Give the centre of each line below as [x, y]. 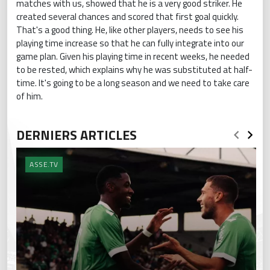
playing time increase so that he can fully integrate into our [130, 43]
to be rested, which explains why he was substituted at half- [134, 69]
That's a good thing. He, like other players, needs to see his [130, 30]
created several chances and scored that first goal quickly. [127, 16]
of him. [30, 96]
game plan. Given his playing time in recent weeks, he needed [133, 56]
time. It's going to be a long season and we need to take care [133, 83]
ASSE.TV [44, 164]
